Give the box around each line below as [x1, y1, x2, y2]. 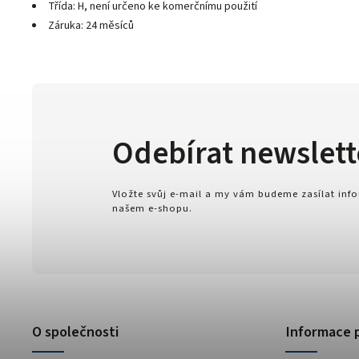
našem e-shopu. [112, 200, 192, 216]
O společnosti [32, 321, 119, 342]
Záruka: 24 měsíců [48, 17, 134, 34]
